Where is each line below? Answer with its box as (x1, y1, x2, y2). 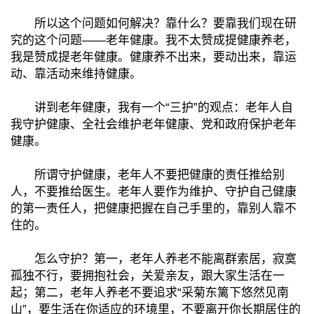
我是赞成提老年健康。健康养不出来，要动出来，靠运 (11, 50, 296, 64)
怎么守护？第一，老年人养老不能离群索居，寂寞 (11, 252, 296, 266)
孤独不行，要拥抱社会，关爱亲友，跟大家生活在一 (11, 268, 285, 282)
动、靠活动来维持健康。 (11, 67, 142, 81)
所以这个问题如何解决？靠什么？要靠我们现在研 (11, 16, 296, 30)
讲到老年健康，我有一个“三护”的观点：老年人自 (11, 100, 293, 114)
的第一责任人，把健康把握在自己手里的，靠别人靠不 (11, 201, 296, 215)
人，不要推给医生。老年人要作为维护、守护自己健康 (11, 184, 296, 198)
